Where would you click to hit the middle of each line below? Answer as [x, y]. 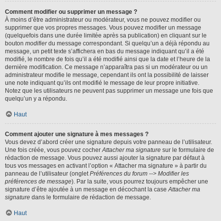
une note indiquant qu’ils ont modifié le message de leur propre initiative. [102, 83]
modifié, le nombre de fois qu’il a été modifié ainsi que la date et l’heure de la [108, 59]
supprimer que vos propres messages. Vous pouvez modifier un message [103, 28]
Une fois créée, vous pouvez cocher [54, 150]
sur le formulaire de [187, 150]
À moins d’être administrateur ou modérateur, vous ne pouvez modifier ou [103, 20]
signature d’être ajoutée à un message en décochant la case [87, 189]
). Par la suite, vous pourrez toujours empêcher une [140, 182]
